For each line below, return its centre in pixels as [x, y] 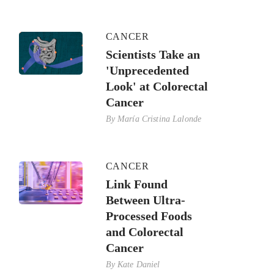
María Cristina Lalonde [160, 119]
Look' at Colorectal [157, 86]
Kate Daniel [139, 264]
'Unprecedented [147, 70]
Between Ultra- [145, 200]
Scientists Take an [153, 54]
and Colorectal [144, 231]
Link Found [136, 184]
